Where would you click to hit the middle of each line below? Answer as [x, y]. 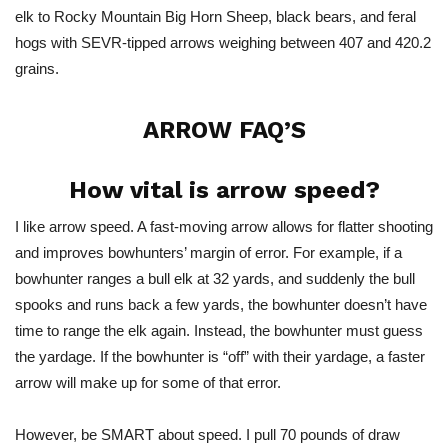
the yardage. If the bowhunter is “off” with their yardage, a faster [220, 356]
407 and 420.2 [383, 42]
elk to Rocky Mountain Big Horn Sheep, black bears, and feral [215, 16]
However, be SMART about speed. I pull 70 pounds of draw [207, 434]
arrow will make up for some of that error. [148, 382]
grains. [37, 68]
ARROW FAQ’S [224, 130]
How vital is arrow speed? [224, 190]
